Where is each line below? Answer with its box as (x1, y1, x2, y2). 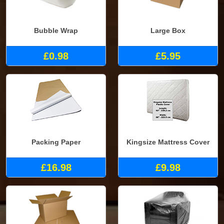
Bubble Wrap (34, 26, 78, 35)
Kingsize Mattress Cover (126, 138, 209, 146)
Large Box (150, 26, 185, 35)
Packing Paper (31, 138, 80, 146)
